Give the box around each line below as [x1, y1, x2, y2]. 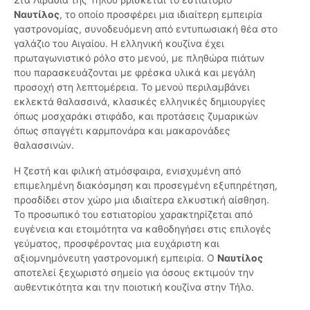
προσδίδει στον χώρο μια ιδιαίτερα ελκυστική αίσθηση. [14, 194, 269, 206]
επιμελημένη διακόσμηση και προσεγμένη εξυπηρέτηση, [14, 179, 277, 192]
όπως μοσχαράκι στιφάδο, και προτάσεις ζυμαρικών [14, 110, 258, 122]
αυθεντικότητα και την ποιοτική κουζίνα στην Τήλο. [14, 281, 254, 293]
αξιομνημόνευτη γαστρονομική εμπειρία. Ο [14, 252, 217, 264]
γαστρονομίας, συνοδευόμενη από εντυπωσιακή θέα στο [14, 23, 277, 35]
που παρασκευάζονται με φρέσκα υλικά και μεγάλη [14, 66, 255, 79]
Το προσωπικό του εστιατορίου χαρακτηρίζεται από [14, 208, 253, 221]
